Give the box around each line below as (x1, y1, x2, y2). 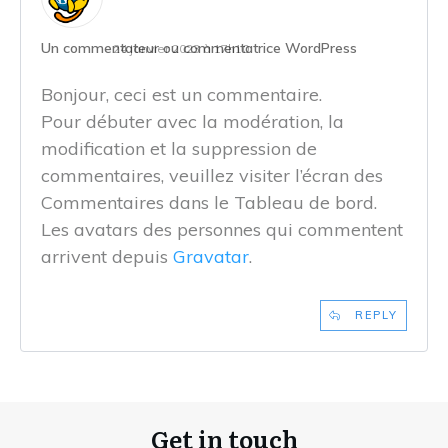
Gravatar (173, 245, 249, 269)
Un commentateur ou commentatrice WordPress (41, 39, 357, 58)
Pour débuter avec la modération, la (41, 110, 344, 134)
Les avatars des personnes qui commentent (41, 218, 403, 242)
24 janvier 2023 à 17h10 (113, 41, 249, 57)
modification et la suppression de (41, 137, 317, 161)
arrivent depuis (41, 245, 173, 269)
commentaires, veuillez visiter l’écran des (41, 164, 383, 188)
